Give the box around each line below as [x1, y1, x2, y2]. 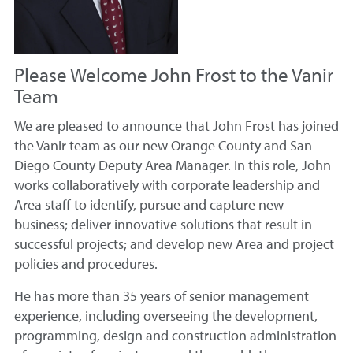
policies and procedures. [14, 254, 158, 273]
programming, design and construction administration [14, 326, 336, 345]
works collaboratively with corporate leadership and [14, 175, 320, 194]
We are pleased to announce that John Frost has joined [14, 116, 339, 135]
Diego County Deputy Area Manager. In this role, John [14, 155, 331, 174]
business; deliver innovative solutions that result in [14, 214, 312, 233]
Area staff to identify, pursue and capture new [14, 195, 284, 214]
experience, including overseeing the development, [14, 307, 318, 325]
